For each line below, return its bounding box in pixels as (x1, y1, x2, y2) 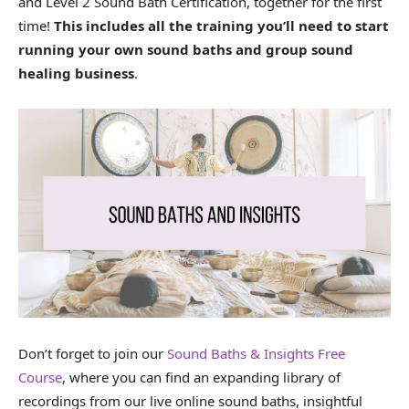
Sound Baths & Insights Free (167, 344, 345, 363)
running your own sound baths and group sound (18, 39, 353, 58)
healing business (18, 63, 134, 82)
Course (18, 368, 62, 387)
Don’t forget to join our (18, 344, 167, 363)
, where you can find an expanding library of (62, 368, 341, 387)
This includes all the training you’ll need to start (54, 16, 389, 35)
